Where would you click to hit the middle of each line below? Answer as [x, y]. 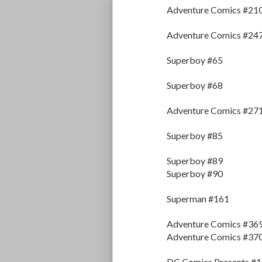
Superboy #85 [195, 136]
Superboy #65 [195, 60]
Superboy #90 [195, 174]
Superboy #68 [195, 85]
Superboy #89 [195, 161]
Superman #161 [198, 199]
